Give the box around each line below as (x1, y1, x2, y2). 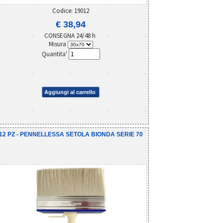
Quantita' (41, 49, 69, 58)
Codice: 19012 (52, 6, 89, 15)
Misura (48, 39, 68, 48)
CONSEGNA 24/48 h (44, 31, 97, 40)
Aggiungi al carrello (44, 89, 96, 95)
